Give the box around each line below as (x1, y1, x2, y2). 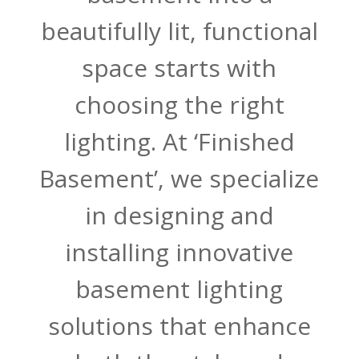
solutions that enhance (47, 309, 311, 342)
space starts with (82, 50, 277, 84)
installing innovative (65, 235, 294, 268)
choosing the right (74, 87, 284, 121)
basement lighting (75, 272, 284, 305)
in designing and (84, 198, 274, 232)
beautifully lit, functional (40, 14, 318, 47)
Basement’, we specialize (39, 161, 320, 195)
